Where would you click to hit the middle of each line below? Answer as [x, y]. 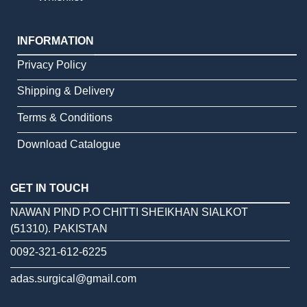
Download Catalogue [69, 145]
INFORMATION [56, 40]
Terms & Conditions [65, 118]
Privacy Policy [52, 64]
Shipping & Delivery [66, 91]
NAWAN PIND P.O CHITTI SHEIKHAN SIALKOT [129, 212]
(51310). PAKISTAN [59, 229]
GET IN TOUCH [50, 188]
